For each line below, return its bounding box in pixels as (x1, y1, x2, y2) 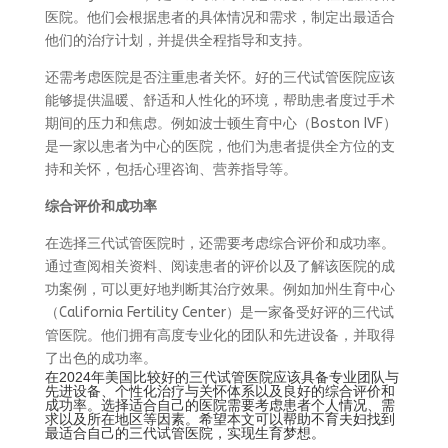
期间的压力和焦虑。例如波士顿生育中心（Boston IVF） (44, 115, 397, 132)
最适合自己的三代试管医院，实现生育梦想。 (44, 425, 325, 441)
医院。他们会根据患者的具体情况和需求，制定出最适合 (44, 9, 395, 26)
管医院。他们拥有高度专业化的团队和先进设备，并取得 (44, 327, 395, 344)
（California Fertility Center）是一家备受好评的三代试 (44, 304, 394, 321)
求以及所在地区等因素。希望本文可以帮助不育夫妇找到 (44, 411, 395, 427)
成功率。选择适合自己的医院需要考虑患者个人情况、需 (44, 397, 395, 413)
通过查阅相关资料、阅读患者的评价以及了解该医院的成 (44, 258, 395, 275)
